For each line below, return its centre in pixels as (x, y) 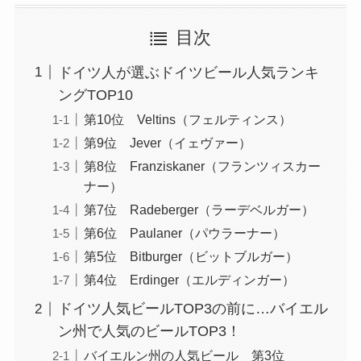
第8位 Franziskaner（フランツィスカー (202, 166)
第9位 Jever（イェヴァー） (167, 143)
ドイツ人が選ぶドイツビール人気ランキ (188, 73)
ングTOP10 (95, 95)
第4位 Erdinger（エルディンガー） (189, 280)
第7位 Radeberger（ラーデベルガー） (199, 210)
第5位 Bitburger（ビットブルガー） (191, 257)
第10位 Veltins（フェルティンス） (187, 120)
